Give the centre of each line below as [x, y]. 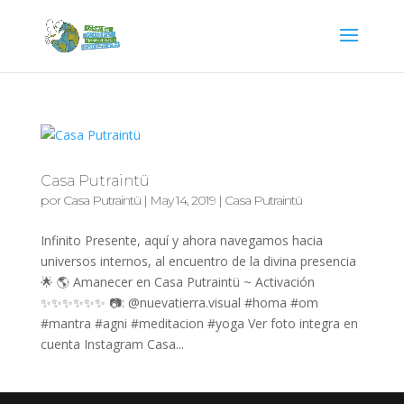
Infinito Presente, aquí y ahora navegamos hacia [181, 240]
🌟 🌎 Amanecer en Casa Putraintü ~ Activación [177, 282]
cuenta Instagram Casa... [112, 344]
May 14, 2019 [182, 200]
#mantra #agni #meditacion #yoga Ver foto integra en [199, 323]
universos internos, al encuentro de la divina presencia [198, 261]
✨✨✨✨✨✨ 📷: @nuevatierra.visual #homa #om [179, 303]
